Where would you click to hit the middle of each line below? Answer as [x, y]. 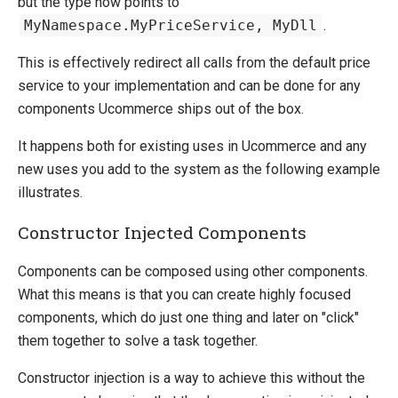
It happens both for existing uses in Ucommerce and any [192, 147]
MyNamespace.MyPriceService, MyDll [171, 26]
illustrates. [50, 193]
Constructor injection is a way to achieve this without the [191, 378]
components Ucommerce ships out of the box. [161, 109]
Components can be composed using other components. [193, 272]
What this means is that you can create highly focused [184, 295]
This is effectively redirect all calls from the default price [194, 63]
